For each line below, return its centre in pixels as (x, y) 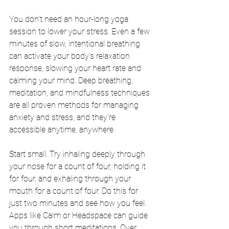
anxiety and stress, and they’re (63, 117)
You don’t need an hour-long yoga (70, 19)
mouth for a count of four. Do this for (75, 191)
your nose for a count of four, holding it (78, 166)
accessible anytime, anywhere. (62, 129)
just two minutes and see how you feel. (79, 203)
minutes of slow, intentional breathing (76, 43)
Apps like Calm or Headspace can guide (79, 215)
